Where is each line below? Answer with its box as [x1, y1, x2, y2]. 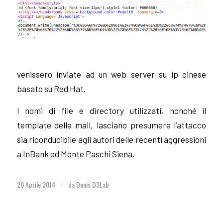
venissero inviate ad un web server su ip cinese [16, 69, 207, 80]
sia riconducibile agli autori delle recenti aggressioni [16, 134, 207, 145]
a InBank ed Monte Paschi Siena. [16, 149, 134, 159]
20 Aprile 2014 [16, 179, 55, 190]
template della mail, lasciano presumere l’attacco [16, 120, 207, 130]
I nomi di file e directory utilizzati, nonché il [16, 106, 207, 116]
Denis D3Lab [76, 179, 109, 190]
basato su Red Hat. [16, 84, 86, 94]
